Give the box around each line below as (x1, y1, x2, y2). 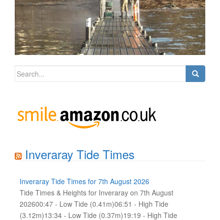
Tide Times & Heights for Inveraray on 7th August (20, 188, 173, 197)
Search (14, 65, 36, 75)
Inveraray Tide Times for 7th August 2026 (20, 176, 149, 186)
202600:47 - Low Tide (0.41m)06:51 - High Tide (20, 199, 168, 209)
